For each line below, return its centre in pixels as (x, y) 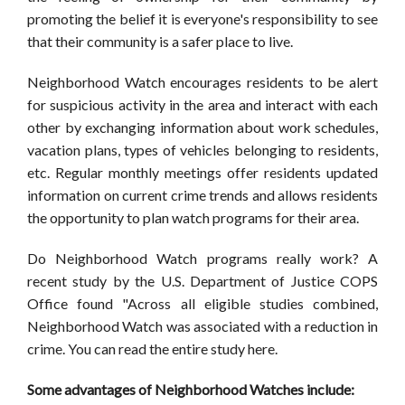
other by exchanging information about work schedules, (202, 127)
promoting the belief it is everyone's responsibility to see (202, 18)
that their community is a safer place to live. (160, 41)
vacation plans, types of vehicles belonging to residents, (202, 149)
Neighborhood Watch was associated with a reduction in (202, 325)
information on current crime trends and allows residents (202, 194)
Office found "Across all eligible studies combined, (202, 303)
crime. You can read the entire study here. (152, 348)
